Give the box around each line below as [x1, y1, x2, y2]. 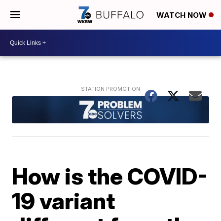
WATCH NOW [156, 10, 209, 20]
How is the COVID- [12, 162, 208, 190]
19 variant [12, 186, 115, 215]
